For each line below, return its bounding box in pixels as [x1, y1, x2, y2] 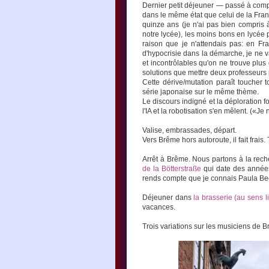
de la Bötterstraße [142, 165, 201, 173]
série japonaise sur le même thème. [142, 88, 259, 96]
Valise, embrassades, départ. [142, 126, 237, 134]
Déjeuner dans [142, 193, 194, 202]
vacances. [142, 203, 175, 211]
